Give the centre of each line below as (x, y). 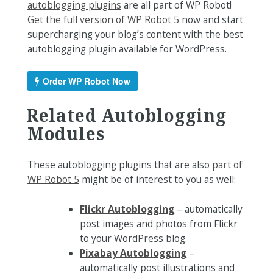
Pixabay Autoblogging (133, 253)
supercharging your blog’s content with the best (135, 34)
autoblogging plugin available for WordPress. (127, 48)
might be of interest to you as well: (157, 179)
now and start (211, 19)
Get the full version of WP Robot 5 (103, 19)
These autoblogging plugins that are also (119, 165)
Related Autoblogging (126, 115)
